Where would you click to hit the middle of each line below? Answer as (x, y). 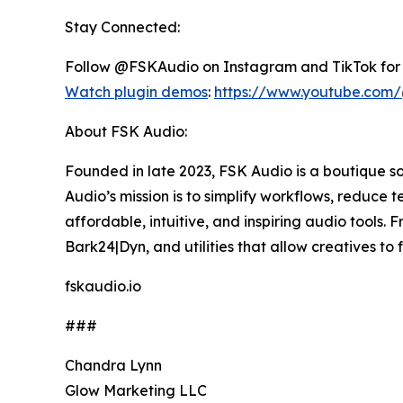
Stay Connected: (122, 27)
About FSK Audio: (126, 132)
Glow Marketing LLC (136, 391)
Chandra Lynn (113, 366)
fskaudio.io (103, 287)
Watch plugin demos (136, 92)
